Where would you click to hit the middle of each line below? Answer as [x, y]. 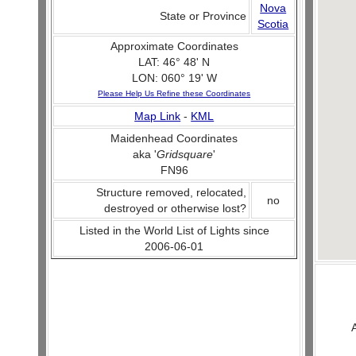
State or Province [203, 16]
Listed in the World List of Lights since [174, 230]
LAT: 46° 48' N [174, 62]
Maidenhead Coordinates [174, 138]
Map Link [158, 116]
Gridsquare [185, 154]
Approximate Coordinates [174, 46]
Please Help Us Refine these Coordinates [174, 93]
